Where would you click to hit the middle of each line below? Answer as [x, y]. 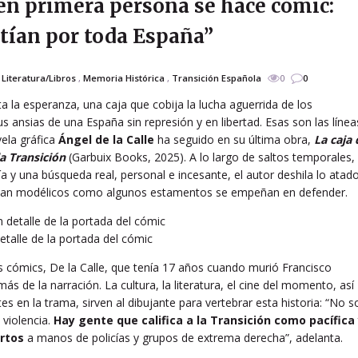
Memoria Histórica [123, 78]
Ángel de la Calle [106, 139]
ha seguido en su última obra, [234, 139]
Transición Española [216, 78]
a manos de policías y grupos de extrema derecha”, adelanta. [183, 338]
